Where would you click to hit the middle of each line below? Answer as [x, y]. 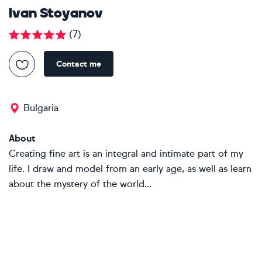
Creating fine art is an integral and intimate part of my [126, 154]
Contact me [79, 64]
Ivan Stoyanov [56, 14]
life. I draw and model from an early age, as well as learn [130, 169]
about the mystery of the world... [80, 184]
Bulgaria [41, 108]
